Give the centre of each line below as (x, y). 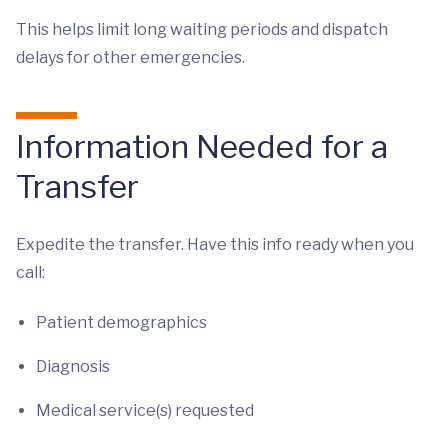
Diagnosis (73, 366)
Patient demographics (121, 322)
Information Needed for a (202, 146)
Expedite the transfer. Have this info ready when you (215, 244)
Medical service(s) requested (145, 410)
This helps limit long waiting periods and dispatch (202, 29)
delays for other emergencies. (130, 57)
